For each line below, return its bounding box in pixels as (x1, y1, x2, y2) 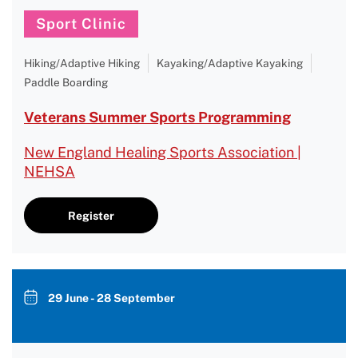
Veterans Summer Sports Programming (24, 109, 291, 125)
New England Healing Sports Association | (24, 144, 301, 161)
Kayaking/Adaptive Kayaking (157, 57, 303, 70)
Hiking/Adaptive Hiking (24, 57, 140, 70)
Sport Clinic (36, 15, 126, 32)
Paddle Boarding (24, 76, 108, 89)
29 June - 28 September (48, 292, 175, 304)
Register (68, 209, 114, 222)
